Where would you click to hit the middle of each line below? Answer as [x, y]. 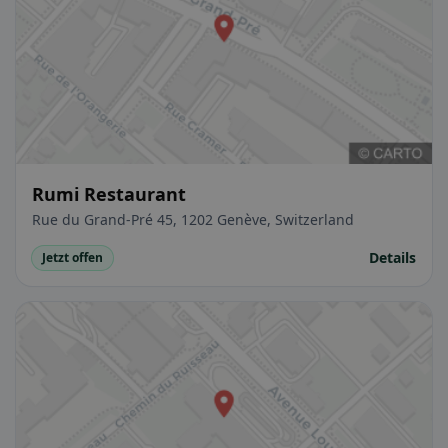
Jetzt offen [72, 257]
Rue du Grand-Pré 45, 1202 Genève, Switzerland [193, 219]
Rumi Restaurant [109, 193]
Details [392, 257]
